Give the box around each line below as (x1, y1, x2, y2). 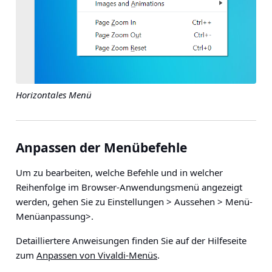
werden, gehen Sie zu (16, 195, 107, 208)
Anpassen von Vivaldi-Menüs (36, 249, 157, 262)
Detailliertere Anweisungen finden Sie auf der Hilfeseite (16, 234, 246, 247)
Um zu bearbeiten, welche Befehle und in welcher (16, 166, 223, 179)
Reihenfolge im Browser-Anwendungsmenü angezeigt (16, 181, 242, 194)
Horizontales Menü (16, 89, 92, 101)
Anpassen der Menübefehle (16, 139, 187, 157)
